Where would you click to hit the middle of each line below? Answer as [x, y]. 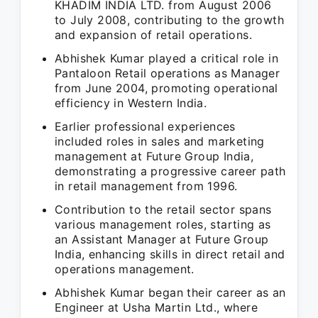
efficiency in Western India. [131, 103]
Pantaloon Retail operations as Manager [168, 73]
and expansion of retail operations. [153, 35]
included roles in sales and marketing [160, 141]
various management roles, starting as [163, 224]
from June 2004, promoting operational [166, 88]
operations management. [125, 269]
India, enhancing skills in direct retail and [170, 254]
